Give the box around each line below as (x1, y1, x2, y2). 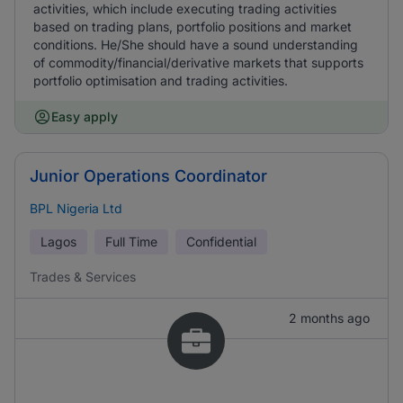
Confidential (186, 234, 256, 249)
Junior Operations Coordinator (30, 166, 267, 185)
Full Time (105, 234, 157, 249)
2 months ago (289, 310, 370, 326)
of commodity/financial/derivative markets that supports (33, 55, 363, 70)
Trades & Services (30, 269, 136, 284)
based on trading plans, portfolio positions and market (33, 19, 352, 34)
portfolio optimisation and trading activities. (33, 73, 288, 88)
